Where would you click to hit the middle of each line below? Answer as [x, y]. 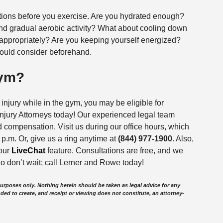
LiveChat [28, 151]
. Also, [183, 139]
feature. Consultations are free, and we [115, 151]
